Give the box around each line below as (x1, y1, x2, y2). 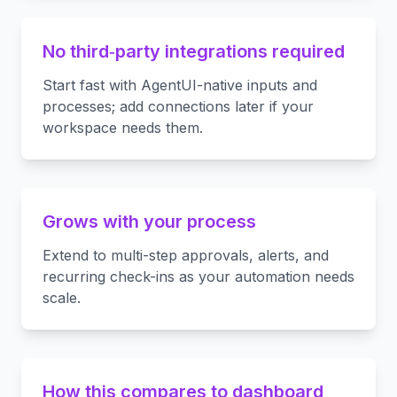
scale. (43, 289, 81, 307)
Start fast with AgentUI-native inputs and (43, 76, 317, 94)
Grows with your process (43, 211, 256, 232)
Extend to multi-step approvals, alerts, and (43, 246, 329, 264)
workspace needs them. (43, 119, 203, 136)
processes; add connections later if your (43, 97, 314, 115)
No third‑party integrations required (43, 41, 345, 62)
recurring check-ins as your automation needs (43, 268, 354, 285)
